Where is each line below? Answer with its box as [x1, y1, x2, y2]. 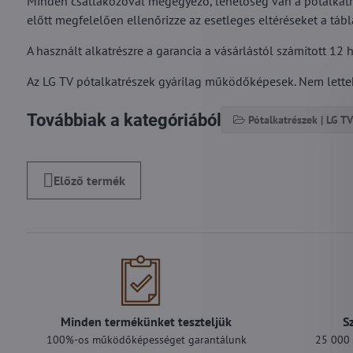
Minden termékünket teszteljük [61, 314, 232, 329]
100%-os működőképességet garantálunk [46, 333, 247, 347]
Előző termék [53, 173, 125, 188]
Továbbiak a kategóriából [26, 110, 221, 130]
